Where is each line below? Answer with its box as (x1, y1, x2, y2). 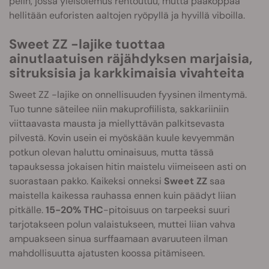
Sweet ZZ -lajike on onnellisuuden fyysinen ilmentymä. (9, 88, 247, 101)
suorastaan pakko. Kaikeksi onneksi (9, 175, 164, 187)
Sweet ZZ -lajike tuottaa (9, 35, 165, 53)
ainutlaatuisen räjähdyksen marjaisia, (9, 50, 252, 67)
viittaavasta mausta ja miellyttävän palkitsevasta (9, 117, 225, 130)
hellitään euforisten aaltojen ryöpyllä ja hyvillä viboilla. (9, 9, 245, 22)
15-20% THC (46, 204, 103, 216)
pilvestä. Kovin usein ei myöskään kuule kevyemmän (9, 131, 234, 144)
